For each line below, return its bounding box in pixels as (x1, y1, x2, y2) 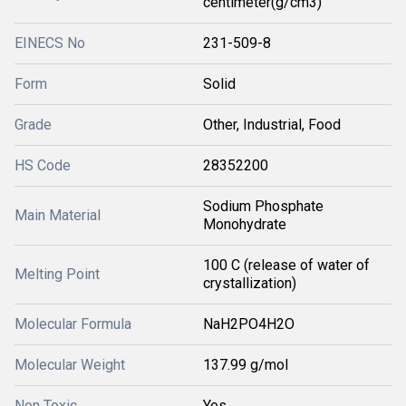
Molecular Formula (14, 315, 131, 333)
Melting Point (14, 266, 100, 283)
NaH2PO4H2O (203, 315, 295, 333)
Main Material (14, 207, 101, 224)
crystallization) (203, 275, 296, 292)
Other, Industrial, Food (203, 116, 341, 133)
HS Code (14, 157, 71, 174)
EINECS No (14, 34, 85, 52)
